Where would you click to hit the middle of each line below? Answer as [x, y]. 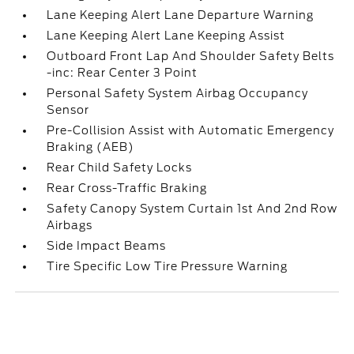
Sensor [68, 110]
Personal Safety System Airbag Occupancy [178, 93]
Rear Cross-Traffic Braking [127, 188]
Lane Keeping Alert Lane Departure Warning [181, 15]
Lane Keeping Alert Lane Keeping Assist [166, 36]
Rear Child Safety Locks [120, 168]
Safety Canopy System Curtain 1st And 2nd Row [192, 209]
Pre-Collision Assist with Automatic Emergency [191, 130]
